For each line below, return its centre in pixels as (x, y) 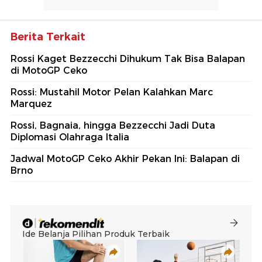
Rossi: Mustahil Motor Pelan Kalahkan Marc (112, 92)
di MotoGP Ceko (49, 71)
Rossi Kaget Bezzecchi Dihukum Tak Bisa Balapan (128, 59)
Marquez (31, 104)
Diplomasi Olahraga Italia (70, 137)
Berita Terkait (48, 37)
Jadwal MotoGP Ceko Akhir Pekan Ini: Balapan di (125, 159)
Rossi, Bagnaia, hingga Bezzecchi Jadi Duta (113, 126)
